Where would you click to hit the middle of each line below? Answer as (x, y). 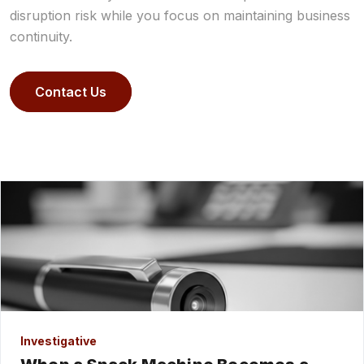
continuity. (41, 36)
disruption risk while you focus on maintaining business (180, 15)
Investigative (58, 341)
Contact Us (71, 91)
